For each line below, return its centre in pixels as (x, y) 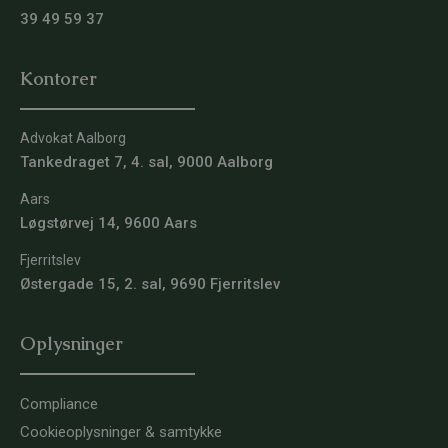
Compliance (59, 404)
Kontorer (58, 79)
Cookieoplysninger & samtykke (121, 432)
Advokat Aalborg (73, 138)
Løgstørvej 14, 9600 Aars (108, 223)
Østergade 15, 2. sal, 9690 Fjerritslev (150, 284)
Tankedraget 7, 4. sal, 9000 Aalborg (146, 162)
